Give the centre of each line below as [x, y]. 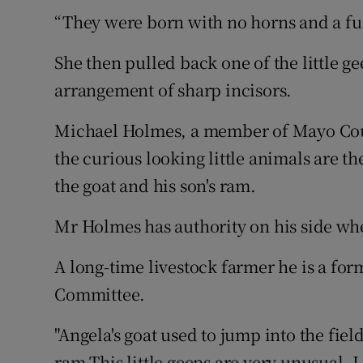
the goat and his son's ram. [155, 186]
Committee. [100, 294]
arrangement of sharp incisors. [173, 90]
